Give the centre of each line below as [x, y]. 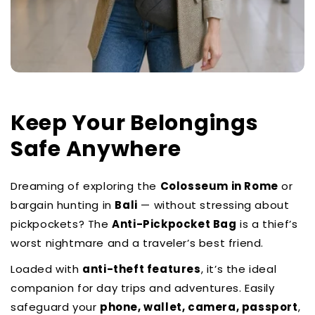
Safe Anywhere [96, 149]
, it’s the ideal [239, 269]
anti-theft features [142, 269]
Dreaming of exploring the [85, 186]
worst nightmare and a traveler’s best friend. [137, 243]
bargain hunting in [63, 205]
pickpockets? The [62, 224]
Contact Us [135, 79]
